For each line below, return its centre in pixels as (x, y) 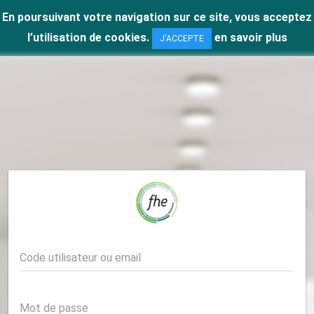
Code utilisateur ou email (80, 257)
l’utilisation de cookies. (89, 37)
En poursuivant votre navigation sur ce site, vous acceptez (157, 17)
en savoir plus (251, 37)
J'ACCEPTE (182, 38)
